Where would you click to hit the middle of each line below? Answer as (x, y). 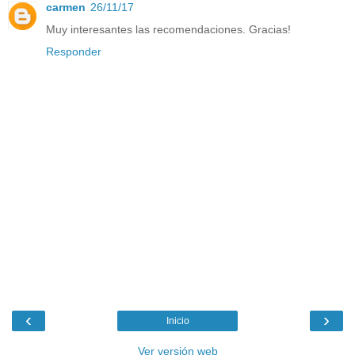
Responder (74, 51)
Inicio (177, 321)
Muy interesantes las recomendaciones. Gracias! (168, 29)
